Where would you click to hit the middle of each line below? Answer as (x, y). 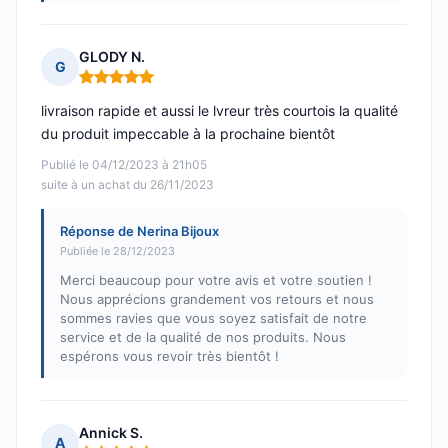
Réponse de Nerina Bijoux (139, 231)
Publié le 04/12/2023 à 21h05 (124, 165)
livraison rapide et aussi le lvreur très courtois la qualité (219, 111)
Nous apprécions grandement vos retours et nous (217, 299)
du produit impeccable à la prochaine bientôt (188, 134)
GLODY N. (112, 57)
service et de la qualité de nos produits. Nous (203, 337)
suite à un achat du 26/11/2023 (127, 185)
